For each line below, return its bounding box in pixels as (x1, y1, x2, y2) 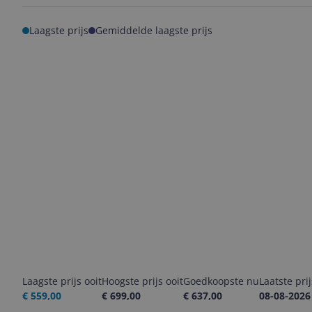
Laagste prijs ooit (22, 274, 102, 288)
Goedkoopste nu (183, 274, 259, 288)
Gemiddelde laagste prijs (95, 24, 212, 37)
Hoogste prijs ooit (102, 274, 183, 288)
